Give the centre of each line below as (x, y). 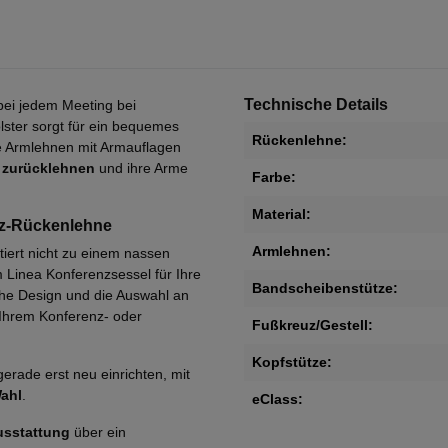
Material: (281, 214)
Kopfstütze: (292, 362)
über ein (98, 432)
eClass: (277, 399)
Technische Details (316, 105)
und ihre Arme (141, 168)
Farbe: (274, 177)
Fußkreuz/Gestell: (312, 325)
